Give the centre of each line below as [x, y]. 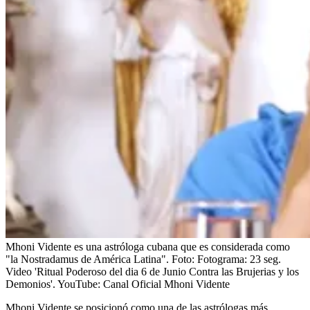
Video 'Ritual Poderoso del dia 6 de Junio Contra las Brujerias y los [152, 271]
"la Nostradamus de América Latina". [87, 259]
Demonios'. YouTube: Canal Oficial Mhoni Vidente [118, 284]
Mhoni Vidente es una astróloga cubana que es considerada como [148, 246]
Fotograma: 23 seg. [239, 259]
